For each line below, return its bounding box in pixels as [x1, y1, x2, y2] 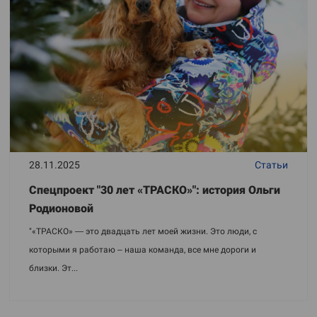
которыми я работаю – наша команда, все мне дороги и [29, 245, 256, 255]
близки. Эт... [29, 263, 78, 274]
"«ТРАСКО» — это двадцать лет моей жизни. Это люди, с [29, 226, 257, 237]
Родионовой [29, 202, 93, 216]
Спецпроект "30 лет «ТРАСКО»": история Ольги [29, 183, 280, 197]
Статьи [255, 159, 288, 171]
